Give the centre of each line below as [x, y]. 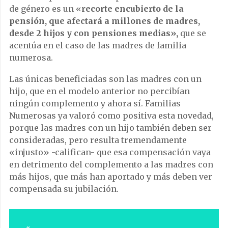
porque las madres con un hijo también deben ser [110, 127]
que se [192, 33]
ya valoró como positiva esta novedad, [136, 115]
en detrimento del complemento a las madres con [111, 164]
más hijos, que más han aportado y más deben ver [111, 176]
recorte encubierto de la [133, 8]
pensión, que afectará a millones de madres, [105, 21]
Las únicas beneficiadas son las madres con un [105, 79]
